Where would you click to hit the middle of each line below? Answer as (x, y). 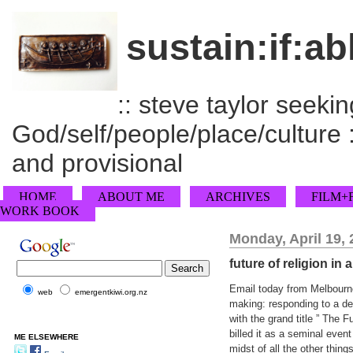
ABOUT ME (131, 197)
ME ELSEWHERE (46, 337)
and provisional (97, 163)
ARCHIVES (238, 197)
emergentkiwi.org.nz (111, 292)
